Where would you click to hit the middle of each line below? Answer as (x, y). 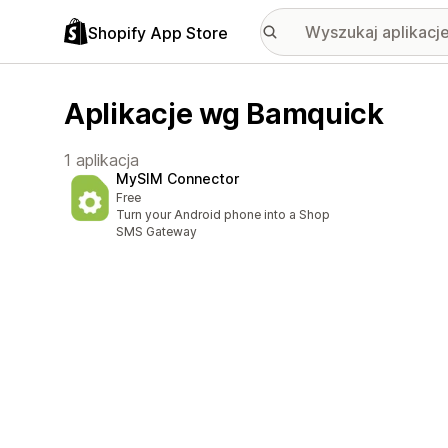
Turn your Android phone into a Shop (223, 215)
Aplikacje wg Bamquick (224, 113)
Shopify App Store (158, 32)
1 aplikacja (101, 160)
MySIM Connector (177, 179)
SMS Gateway (156, 232)
